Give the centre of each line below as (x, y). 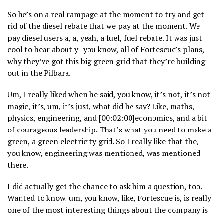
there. (18, 165)
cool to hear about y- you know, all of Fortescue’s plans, (106, 50)
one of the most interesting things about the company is (108, 210)
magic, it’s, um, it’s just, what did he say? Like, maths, (101, 106)
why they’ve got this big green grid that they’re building (106, 61)
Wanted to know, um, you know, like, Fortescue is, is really (109, 198)
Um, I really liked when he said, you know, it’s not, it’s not (109, 95)
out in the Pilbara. (39, 73)
